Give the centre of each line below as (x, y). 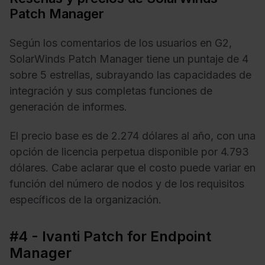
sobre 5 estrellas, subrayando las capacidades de (130, 75)
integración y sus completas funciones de (111, 91)
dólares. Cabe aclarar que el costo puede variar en (132, 168)
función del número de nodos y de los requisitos (127, 184)
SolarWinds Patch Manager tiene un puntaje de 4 (129, 59)
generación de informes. (68, 106)
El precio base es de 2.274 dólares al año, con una (132, 136)
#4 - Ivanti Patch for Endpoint (110, 237)
